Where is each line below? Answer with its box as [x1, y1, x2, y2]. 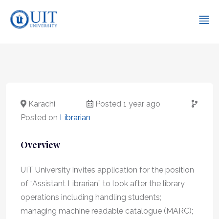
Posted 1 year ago [93, 99, 160, 109]
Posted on [21, 112, 60, 122]
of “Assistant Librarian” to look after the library [21, 178, 185, 188]
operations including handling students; [21, 192, 161, 202]
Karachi [26, 99, 55, 109]
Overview [21, 138, 60, 151]
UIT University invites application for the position [21, 165, 194, 175]
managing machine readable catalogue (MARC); [21, 206, 193, 216]
